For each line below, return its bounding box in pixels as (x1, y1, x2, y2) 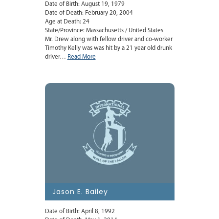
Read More (67, 54, 96, 61)
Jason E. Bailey (52, 187, 108, 197)
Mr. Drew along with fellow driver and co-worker (44, 36, 173, 43)
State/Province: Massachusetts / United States (44, 27, 163, 34)
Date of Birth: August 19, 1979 (44, 1, 125, 8)
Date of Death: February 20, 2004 (44, 10, 133, 17)
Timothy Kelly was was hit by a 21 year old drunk (44, 45, 172, 52)
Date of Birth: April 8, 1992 (44, 208, 115, 215)
